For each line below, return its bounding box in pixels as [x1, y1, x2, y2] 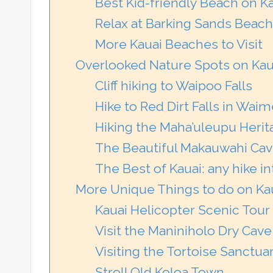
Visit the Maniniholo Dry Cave [95, 223, 272, 238]
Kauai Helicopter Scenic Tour [95, 202, 270, 218]
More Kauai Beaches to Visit [95, 37, 263, 52]
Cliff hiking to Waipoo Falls [95, 78, 252, 93]
